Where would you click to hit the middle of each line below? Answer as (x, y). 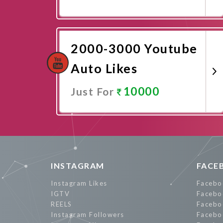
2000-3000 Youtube (134, 48)
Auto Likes (104, 68)
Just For (94, 91)
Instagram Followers (88, 215)
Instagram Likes (79, 183)
